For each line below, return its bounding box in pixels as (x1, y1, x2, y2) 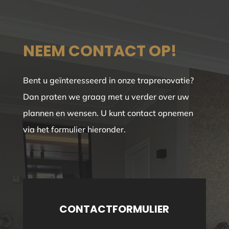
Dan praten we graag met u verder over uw (22, 91, 189, 102)
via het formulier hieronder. (22, 124, 126, 134)
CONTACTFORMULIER (59, 201, 170, 216)
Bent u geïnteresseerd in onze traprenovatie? (22, 75, 194, 85)
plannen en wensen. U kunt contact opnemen (22, 107, 193, 118)
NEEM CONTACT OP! (22, 40, 177, 62)
